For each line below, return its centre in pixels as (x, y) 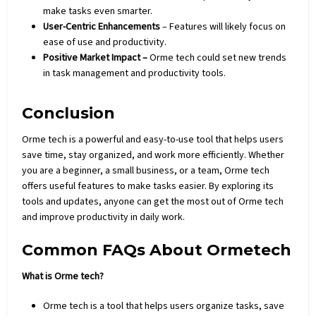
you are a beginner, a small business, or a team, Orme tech (146, 170)
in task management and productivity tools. (135, 73)
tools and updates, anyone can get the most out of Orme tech (153, 201)
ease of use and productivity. (105, 42)
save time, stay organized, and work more (113, 155)
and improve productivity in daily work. (104, 217)
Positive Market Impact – (96, 57)
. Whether (265, 155)
